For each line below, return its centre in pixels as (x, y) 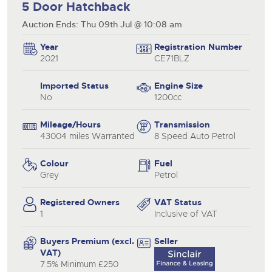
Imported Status (74, 85)
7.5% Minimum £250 (79, 264)
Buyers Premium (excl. (87, 241)
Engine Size (178, 85)
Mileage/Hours (70, 124)
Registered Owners (80, 202)
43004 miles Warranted (87, 136)
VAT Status (178, 202)
